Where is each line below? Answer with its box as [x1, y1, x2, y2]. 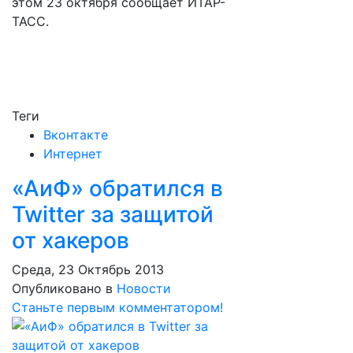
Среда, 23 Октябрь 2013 [12, 262, 164, 277]
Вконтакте [43, 127, 108, 143]
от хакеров [12, 227, 129, 254]
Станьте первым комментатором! [12, 299, 223, 315]
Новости [117, 281, 171, 296]
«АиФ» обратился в [12, 175, 223, 202]
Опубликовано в [12, 281, 113, 296]
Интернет [43, 146, 102, 162]
